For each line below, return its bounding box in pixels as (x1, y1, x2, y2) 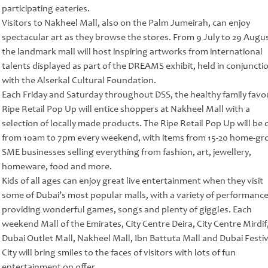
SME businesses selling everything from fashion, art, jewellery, (1, 146, 251, 159)
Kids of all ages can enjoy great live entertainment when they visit (1, 175, 263, 187)
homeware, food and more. (1, 160, 112, 173)
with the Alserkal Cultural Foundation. (1, 74, 156, 87)
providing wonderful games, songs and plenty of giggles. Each (1, 203, 252, 216)
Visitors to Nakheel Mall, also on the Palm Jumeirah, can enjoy (1, 17, 250, 29)
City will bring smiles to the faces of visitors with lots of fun (1, 246, 236, 259)
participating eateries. (1, 2, 90, 15)
